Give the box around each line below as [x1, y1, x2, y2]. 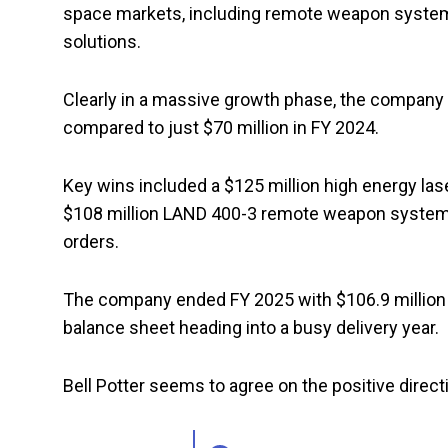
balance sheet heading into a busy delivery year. [63, 317, 443, 339]
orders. [63, 231, 123, 253]
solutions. [63, 31, 145, 53]
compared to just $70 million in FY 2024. [63, 117, 383, 139]
